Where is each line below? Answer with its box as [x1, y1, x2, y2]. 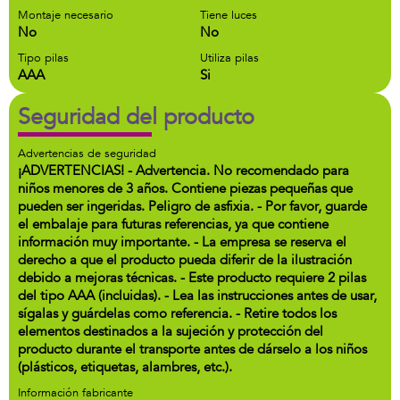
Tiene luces [200, 7, 257, 23]
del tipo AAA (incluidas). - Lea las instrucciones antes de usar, [18, 287, 377, 304]
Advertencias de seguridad [18, 146, 156, 162]
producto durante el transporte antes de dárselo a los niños [18, 340, 367, 358]
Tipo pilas [18, 50, 69, 66]
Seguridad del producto [18, 102, 254, 132]
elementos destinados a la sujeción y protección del [18, 322, 323, 340]
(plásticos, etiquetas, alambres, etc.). [18, 358, 232, 376]
